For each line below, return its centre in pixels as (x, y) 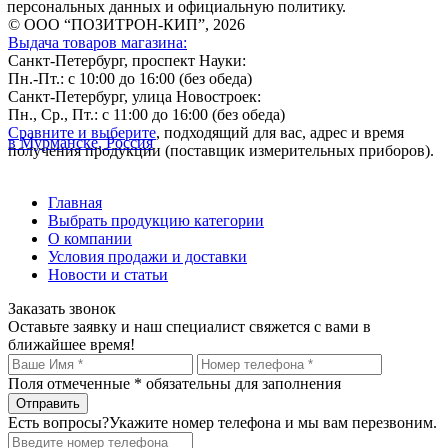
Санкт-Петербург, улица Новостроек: (134, 96)
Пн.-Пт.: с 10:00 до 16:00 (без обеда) (130, 78)
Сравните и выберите (82, 132)
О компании (90, 238)
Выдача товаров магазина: (97, 42)
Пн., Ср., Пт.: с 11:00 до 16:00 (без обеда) (146, 114)
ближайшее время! (71, 344)
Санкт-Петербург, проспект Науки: (127, 60)
